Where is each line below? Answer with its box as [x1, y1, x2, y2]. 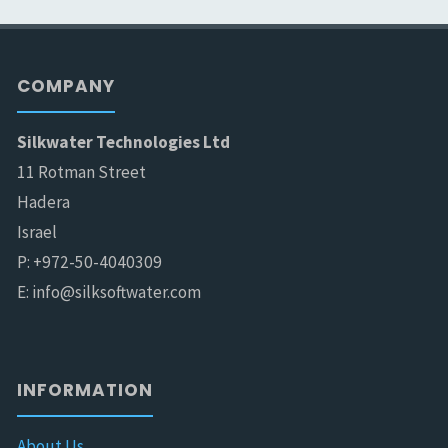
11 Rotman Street [17, 161, 147, 184]
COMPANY [17, 74, 116, 99]
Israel [17, 221, 58, 244]
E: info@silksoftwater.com [17, 281, 202, 304]
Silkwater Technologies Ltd [17, 131, 231, 154]
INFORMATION [17, 377, 154, 402]
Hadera [17, 191, 71, 214]
